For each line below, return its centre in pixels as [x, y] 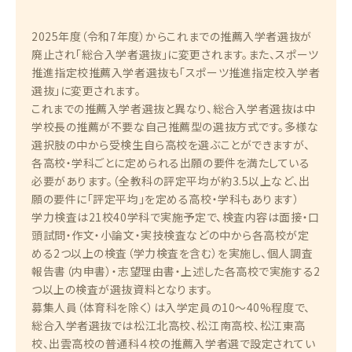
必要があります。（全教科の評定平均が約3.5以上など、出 [171, 181]
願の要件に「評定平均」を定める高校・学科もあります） [166, 199]
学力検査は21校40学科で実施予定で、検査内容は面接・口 [176, 217]
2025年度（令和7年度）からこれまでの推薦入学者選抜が [172, 37]
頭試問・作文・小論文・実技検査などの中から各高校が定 [170, 235]
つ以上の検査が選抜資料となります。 [122, 290]
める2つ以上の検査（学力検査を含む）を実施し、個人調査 [172, 253]
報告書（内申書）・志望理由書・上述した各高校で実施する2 [176, 271]
